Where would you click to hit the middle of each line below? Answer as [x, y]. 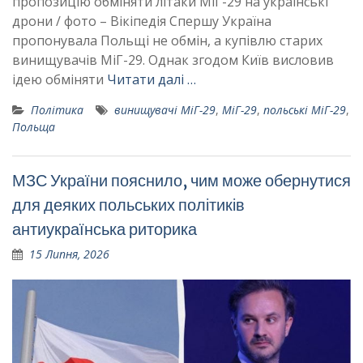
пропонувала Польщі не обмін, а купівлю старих [167, 40]
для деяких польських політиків [128, 204]
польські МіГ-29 [305, 109]
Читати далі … [152, 79]
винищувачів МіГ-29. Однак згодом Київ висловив [173, 60]
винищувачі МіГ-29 [165, 109]
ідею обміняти [60, 79]
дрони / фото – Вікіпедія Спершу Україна [142, 21]
